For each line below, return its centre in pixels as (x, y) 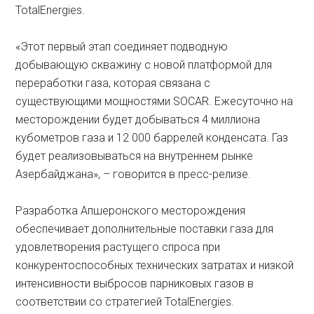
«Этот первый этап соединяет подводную (122, 46)
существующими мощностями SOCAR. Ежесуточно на (155, 101)
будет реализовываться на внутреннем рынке (135, 156)
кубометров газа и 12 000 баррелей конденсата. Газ (152, 137)
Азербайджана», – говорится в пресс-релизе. (134, 174)
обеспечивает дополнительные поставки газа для (145, 228)
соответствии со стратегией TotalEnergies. (125, 301)
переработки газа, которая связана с (113, 83)
